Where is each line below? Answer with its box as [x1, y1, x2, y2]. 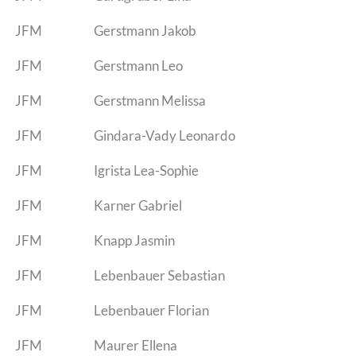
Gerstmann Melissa [93, 91, 206, 109]
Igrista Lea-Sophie [93, 161, 199, 179]
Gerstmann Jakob [93, 21, 196, 39]
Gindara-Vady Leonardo [93, 126, 235, 144]
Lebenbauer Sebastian [93, 266, 225, 284]
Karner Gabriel [93, 196, 182, 214]
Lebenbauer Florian [93, 301, 209, 319]
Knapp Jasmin [93, 231, 175, 249]
